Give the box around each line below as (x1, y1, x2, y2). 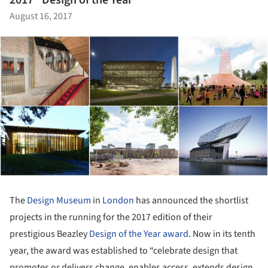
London (102, 193, 134, 207)
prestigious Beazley (10, 227, 89, 240)
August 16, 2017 (10, 10, 72, 23)
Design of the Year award (89, 227, 188, 240)
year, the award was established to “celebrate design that (10, 243, 237, 257)
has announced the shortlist (134, 193, 248, 207)
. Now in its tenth (188, 227, 255, 240)
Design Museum (27, 193, 91, 207)
